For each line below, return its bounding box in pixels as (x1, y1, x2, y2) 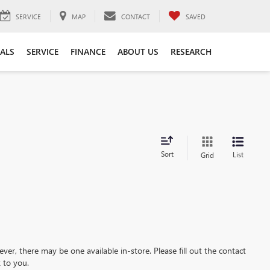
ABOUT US (118, 46, 159, 57)
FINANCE (71, 46, 105, 57)
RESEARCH (171, 46, 212, 57)
